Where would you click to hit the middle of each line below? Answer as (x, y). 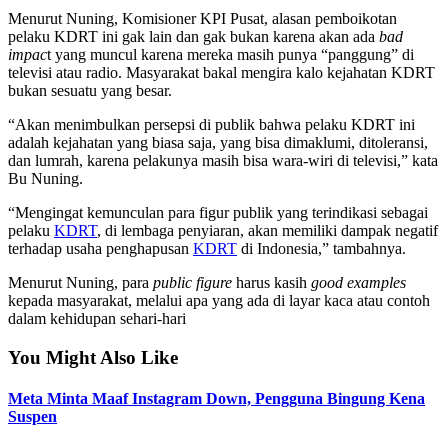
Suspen (32, 416)
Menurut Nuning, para (80, 282)
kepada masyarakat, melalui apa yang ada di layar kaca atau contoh (219, 300)
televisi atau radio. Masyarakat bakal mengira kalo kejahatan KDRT (221, 72)
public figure (192, 282)
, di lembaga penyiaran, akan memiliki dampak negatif (267, 230)
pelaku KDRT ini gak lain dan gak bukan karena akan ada (193, 36)
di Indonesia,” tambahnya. (323, 248)
